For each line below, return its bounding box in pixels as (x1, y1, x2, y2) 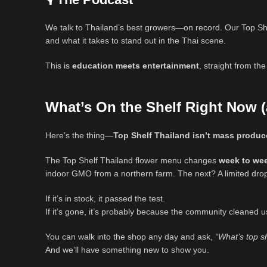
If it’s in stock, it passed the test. (45, 194, 165, 204)
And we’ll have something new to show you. (45, 245, 209, 255)
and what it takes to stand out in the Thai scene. (45, 36, 226, 46)
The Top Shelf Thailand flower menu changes (45, 156, 219, 166)
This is (45, 61, 72, 71)
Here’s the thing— (45, 131, 113, 141)
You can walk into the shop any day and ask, (45, 232, 215, 242)
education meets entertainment (72, 61, 199, 71)
